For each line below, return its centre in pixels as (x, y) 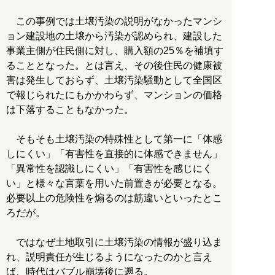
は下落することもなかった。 (70, 110)
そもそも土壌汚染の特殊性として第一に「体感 (114, 139)
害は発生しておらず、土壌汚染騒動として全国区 (114, 80)
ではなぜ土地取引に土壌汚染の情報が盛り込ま (114, 242)
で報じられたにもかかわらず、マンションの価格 (114, 95)
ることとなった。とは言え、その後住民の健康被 (114, 66)
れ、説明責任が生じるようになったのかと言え (109, 257)
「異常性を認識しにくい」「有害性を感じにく (109, 169)
